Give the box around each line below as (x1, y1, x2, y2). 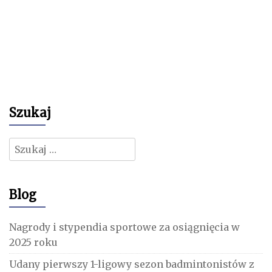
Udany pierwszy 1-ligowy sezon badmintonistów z (9, 257, 254, 270)
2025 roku (9, 236, 58, 248)
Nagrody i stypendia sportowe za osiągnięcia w (9, 220, 240, 233)
